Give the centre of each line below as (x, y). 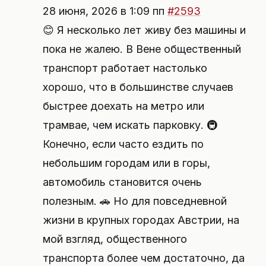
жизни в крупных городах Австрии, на (141, 220)
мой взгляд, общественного (115, 239)
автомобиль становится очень (122, 182)
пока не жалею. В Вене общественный (142, 49)
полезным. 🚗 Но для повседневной (135, 201)
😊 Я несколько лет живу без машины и (144, 30)
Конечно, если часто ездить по (123, 144)
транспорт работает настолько (125, 68)
